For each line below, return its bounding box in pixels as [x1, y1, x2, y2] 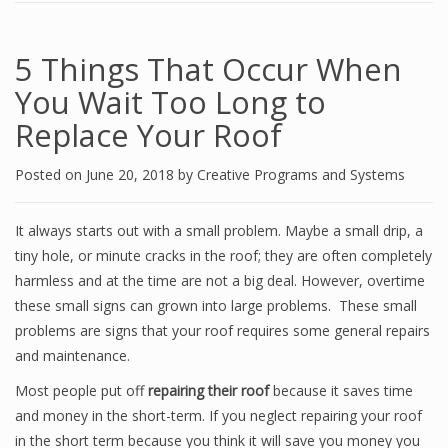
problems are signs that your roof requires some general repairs [15, 321, 430, 340]
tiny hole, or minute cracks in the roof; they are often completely [15, 246, 432, 265]
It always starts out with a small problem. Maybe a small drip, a [15, 221, 423, 240]
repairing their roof [148, 381, 269, 400]
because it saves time [269, 381, 413, 400]
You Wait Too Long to [15, 81, 326, 123]
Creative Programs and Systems [197, 165, 405, 184]
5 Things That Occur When [15, 48, 402, 90]
